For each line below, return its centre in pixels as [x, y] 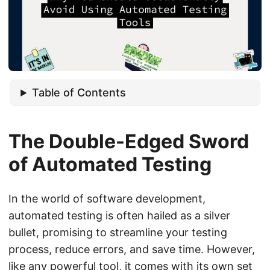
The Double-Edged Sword [129, 142]
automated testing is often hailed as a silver [119, 216]
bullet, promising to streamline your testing [118, 233]
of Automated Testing [110, 165]
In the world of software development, [107, 199]
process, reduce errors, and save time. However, [132, 250]
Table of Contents [79, 93]
